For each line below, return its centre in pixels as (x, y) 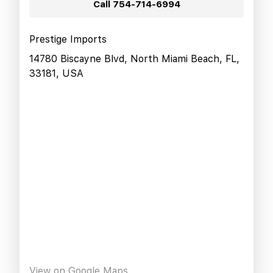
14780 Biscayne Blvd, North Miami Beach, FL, (134, 58)
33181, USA (56, 73)
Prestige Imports (68, 39)
